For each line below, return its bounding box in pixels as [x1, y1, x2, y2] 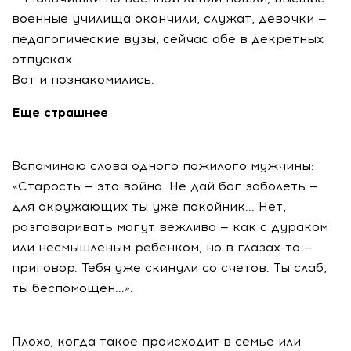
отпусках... [12, 52, 81, 67]
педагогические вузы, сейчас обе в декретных [12, 31, 324, 46]
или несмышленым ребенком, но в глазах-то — [12, 240, 313, 255]
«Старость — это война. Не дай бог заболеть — [12, 179, 318, 194]
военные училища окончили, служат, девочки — [12, 11, 327, 26]
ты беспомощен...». [12, 280, 133, 295]
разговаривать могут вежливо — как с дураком [12, 219, 328, 234]
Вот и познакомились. [12, 72, 154, 87]
